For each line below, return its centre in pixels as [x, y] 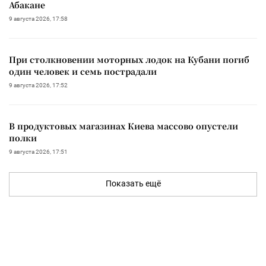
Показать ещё [133, 184]
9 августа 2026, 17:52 [38, 85]
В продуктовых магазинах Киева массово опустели [123, 126]
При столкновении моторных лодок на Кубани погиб [129, 60]
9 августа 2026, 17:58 [38, 19]
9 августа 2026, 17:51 [38, 152]
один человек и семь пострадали [83, 72]
